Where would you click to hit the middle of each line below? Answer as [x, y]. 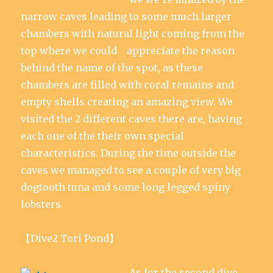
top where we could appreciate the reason [128, 51]
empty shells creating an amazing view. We [127, 102]
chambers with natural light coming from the [133, 34]
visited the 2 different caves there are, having [132, 119]
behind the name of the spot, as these [112, 68]
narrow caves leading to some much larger [126, 16]
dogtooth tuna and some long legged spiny [126, 187]
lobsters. [42, 204]
